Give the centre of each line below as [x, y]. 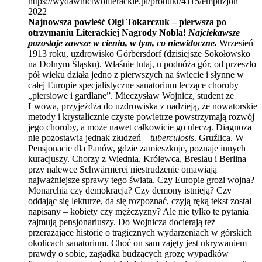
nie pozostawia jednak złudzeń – [89, 137]
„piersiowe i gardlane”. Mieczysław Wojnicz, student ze [131, 95]
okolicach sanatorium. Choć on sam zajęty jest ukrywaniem [137, 243]
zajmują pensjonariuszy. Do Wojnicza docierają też [122, 222]
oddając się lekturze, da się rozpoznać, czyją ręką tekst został [140, 201]
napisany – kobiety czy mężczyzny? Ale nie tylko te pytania [138, 211]
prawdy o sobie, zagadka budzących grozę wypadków [128, 253]
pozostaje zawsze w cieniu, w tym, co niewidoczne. [123, 43]
